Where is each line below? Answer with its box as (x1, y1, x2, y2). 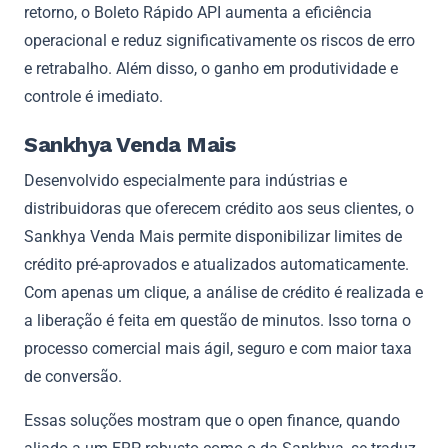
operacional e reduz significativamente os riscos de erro (24, 30, 415, 50)
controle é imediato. (24, 86, 163, 106)
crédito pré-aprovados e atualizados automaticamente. (24, 254, 409, 274)
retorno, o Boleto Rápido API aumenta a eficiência (24, 2, 372, 22)
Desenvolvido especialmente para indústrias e (24, 170, 347, 190)
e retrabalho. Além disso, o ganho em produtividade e (24, 58, 398, 78)
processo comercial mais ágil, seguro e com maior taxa (24, 338, 412, 358)
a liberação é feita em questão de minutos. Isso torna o (24, 310, 411, 330)
